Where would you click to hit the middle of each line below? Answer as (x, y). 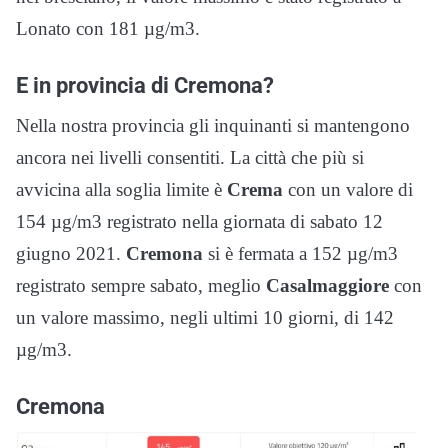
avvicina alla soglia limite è (121, 189)
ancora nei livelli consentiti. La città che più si (190, 157)
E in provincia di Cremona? (145, 84)
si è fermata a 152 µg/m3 (300, 253)
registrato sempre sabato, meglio (141, 285)
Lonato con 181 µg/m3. (108, 28)
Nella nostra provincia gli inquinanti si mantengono (213, 125)
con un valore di (348, 189)
